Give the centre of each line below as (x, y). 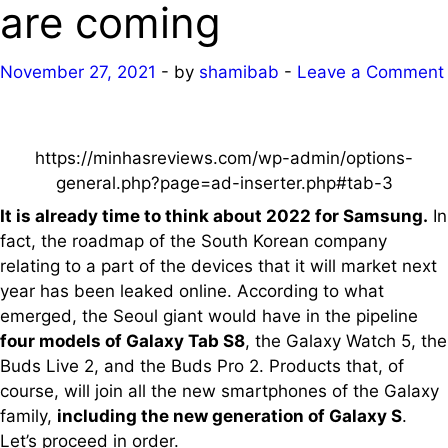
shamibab (239, 71)
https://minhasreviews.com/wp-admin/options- (224, 157)
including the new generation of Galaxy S (229, 415)
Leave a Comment (370, 71)
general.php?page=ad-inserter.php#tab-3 (224, 182)
